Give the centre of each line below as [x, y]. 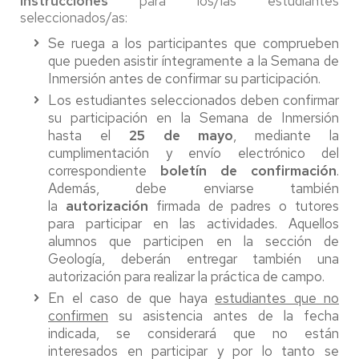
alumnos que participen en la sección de [194, 241]
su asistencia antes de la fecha [224, 315]
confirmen [78, 315]
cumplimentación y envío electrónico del [194, 153]
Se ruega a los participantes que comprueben [194, 43]
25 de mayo [181, 135]
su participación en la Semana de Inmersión [194, 117]
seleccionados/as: [74, 17]
